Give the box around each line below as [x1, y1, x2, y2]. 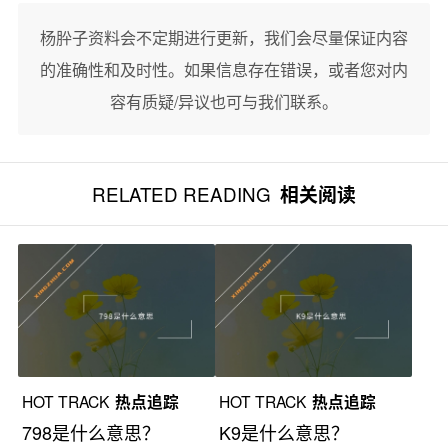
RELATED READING [92, 179, 272, 207]
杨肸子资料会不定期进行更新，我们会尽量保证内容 [39, 24, 408, 49]
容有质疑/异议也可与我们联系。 [109, 88, 338, 113]
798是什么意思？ [22, 419, 161, 446]
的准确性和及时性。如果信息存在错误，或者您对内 [39, 56, 408, 81]
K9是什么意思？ [219, 419, 350, 446]
